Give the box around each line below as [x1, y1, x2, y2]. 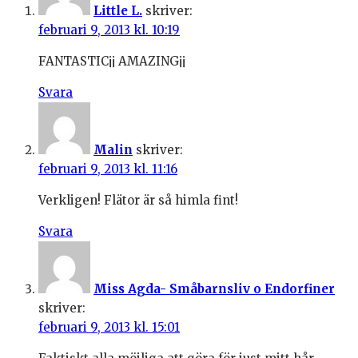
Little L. [93, 3, 142, 19]
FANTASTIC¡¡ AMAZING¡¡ [38, 54, 185, 70]
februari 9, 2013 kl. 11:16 [38, 161, 177, 177]
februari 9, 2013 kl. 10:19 [38, 22, 180, 38]
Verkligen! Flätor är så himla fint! [38, 193, 238, 209]
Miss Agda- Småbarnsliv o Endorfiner [93, 281, 335, 297]
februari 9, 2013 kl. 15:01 [38, 320, 180, 336]
